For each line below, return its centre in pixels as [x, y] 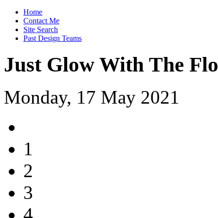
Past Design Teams [53, 38]
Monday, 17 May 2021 [92, 97]
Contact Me [41, 21]
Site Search [41, 29]
